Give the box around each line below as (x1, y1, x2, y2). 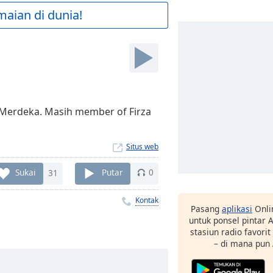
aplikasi (222, 203, 252, 214)
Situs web (126, 141, 158, 152)
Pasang (191, 203, 222, 214)
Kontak (135, 194, 158, 205)
